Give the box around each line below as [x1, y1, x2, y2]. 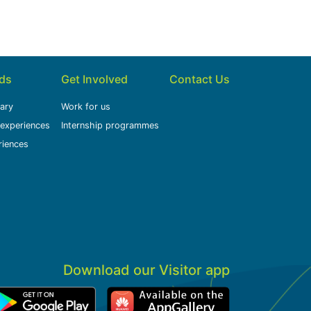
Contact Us [169, 72, 230, 86]
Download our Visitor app [63, 262, 230, 278]
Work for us [60, 101, 110, 112]
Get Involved [60, 72, 128, 86]
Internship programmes [60, 120, 159, 131]
